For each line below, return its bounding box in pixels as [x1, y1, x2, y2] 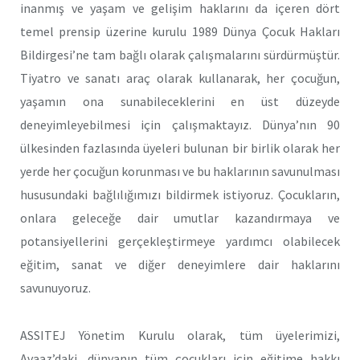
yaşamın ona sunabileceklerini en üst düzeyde [20, 93, 340, 109]
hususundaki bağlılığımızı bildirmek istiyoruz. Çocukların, [20, 186, 340, 202]
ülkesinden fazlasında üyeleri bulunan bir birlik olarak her [20, 140, 340, 156]
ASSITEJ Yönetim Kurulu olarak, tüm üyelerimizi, [20, 326, 340, 343]
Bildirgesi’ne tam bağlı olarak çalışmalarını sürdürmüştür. [20, 47, 340, 63]
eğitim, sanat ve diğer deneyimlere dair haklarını [20, 256, 340, 272]
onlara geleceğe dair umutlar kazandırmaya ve [20, 210, 340, 226]
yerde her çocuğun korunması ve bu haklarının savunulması [20, 163, 340, 179]
